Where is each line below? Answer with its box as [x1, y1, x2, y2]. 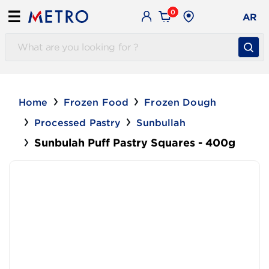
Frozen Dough [144, 97, 217, 107]
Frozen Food [63, 97, 129, 107]
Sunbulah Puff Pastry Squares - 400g [34, 136, 235, 149]
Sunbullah [136, 117, 186, 128]
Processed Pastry [34, 117, 121, 128]
